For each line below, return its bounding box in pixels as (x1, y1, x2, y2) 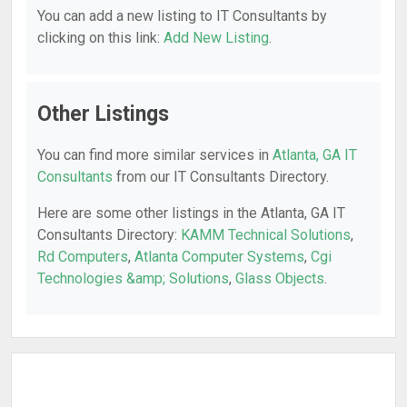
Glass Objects (235, 270, 324, 287)
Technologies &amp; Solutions (37, 270, 229, 287)
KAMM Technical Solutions (181, 226, 351, 243)
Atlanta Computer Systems (134, 248, 304, 265)
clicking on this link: (37, 29, 164, 46)
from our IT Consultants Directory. (113, 168, 329, 185)
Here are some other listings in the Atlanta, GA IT (37, 204, 345, 222)
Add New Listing (164, 29, 269, 46)
